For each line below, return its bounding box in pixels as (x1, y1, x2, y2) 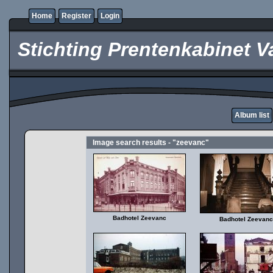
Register (62, 12, 91, 20)
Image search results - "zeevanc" (93, 138, 209, 147)
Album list (235, 111, 269, 119)
